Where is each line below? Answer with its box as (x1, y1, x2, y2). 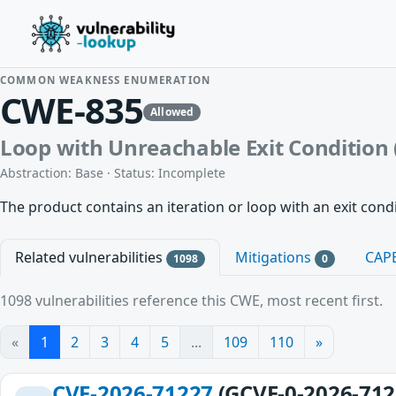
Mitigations (235, 247, 316, 267)
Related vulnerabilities (15, 247, 166, 267)
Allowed (150, 104, 194, 119)
